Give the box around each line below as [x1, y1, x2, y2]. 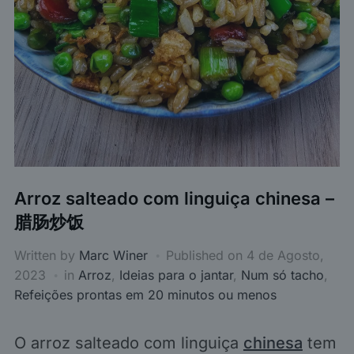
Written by [13, 247, 79, 263]
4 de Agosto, [246, 247, 324, 263]
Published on [165, 247, 247, 263]
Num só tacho [240, 266, 324, 283]
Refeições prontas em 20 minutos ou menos [13, 286, 277, 303]
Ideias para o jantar [119, 266, 233, 283]
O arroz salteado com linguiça [13, 333, 243, 352]
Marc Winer [78, 247, 148, 263]
